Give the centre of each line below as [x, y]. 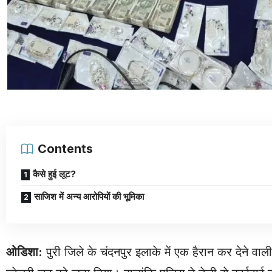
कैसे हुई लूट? [54, 174]
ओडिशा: [24, 252]
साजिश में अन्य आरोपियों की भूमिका [89, 196]
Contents [65, 148]
